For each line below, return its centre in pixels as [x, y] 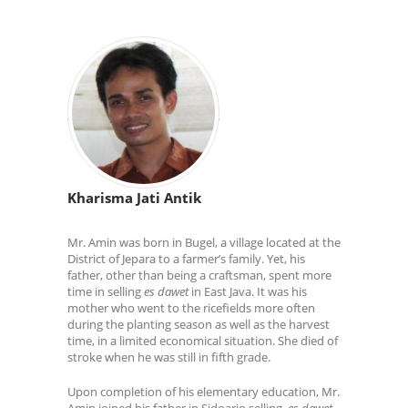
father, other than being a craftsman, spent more [199, 275]
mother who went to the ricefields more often [191, 307]
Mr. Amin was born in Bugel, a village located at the [204, 242]
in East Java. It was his [248, 291]
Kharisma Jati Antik [134, 197]
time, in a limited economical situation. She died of [203, 340]
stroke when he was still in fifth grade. [169, 357]
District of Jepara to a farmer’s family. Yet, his [186, 258]
